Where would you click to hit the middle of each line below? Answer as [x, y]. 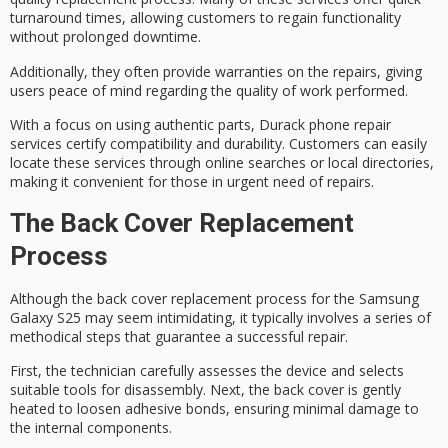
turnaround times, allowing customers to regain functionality [205, 18]
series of [403, 317]
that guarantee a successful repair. [234, 336]
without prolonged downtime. [105, 37]
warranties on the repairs [296, 71]
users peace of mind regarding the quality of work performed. [209, 90]
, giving [399, 71]
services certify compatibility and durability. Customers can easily [218, 144]
